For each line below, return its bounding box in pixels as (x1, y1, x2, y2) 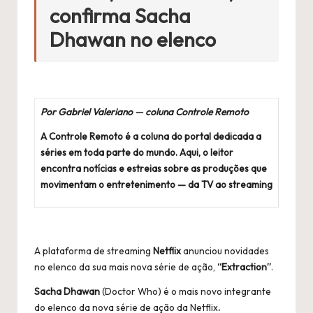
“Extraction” (217, 260, 271, 273)
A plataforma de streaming (34, 244, 153, 257)
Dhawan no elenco (50, 26, 217, 52)
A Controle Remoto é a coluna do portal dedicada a (41, 129, 261, 143)
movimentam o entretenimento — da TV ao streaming (41, 177, 272, 191)
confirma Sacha (50, 2, 191, 28)
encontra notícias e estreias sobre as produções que (41, 161, 267, 175)
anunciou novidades (181, 244, 269, 257)
